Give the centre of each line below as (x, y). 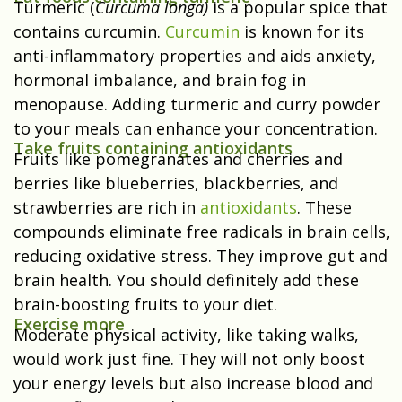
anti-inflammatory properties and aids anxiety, (195, 56)
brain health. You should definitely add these (186, 280)
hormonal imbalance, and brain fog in (160, 80)
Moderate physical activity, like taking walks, (186, 335)
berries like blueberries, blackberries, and (176, 184)
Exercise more (69, 324)
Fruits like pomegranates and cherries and (178, 159)
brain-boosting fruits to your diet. (145, 305)
